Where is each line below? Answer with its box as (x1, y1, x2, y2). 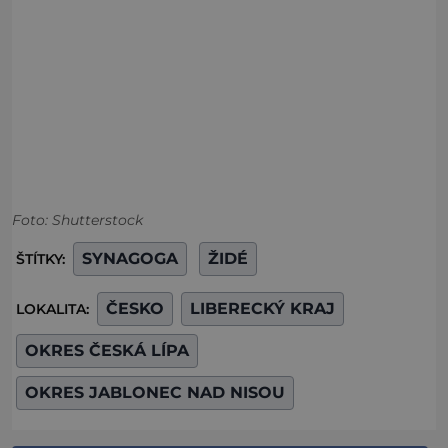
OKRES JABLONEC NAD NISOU (25, 383, 285, 403)
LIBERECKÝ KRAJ (190, 299, 335, 319)
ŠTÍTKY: (16, 250, 69, 269)
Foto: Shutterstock (12, 211, 143, 230)
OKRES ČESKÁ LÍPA (25, 341, 189, 361)
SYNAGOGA (82, 249, 178, 269)
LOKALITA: (16, 300, 93, 319)
